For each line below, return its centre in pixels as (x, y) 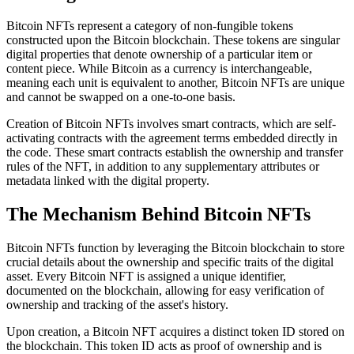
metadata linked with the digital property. (108, 181)
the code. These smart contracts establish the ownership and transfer (175, 153)
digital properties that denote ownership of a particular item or (159, 55)
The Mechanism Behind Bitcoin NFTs (158, 215)
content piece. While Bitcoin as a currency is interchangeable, (159, 69)
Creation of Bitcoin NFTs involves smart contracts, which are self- (171, 124)
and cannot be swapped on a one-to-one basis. (121, 97)
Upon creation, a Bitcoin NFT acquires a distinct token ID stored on (175, 332)
